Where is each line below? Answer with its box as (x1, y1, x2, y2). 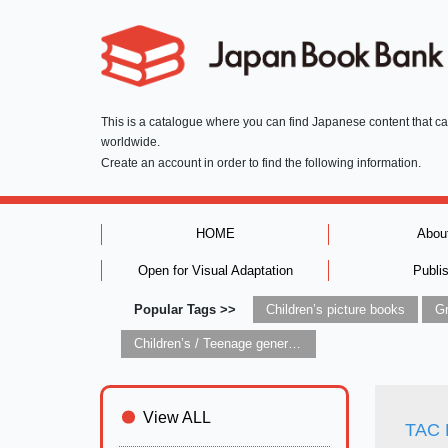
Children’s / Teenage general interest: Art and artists (287, 336, 301, 352)
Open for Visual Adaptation (137, 262, 293, 278)
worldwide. (100, 135, 160, 150)
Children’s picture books (265, 301, 405, 317)
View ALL (142, 408, 211, 426)
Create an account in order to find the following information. (100, 156, 421, 171)
